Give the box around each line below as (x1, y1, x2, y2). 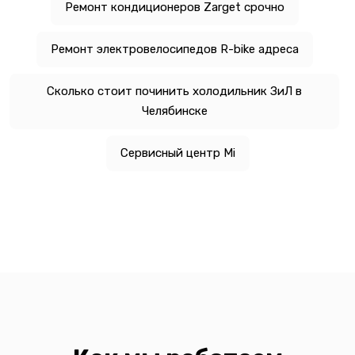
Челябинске (141, 103, 208, 118)
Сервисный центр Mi (120, 145, 235, 160)
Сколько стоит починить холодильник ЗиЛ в (47, 83, 302, 98)
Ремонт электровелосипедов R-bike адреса (50, 41, 299, 56)
